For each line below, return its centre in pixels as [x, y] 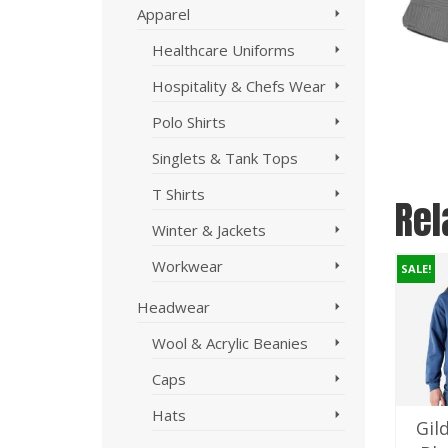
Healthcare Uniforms [223, 50]
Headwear [173, 307]
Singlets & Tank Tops [225, 158]
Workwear [187, 266]
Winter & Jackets [209, 230]
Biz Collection [297, 428]
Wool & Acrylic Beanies [230, 343]
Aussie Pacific [123, 428]
